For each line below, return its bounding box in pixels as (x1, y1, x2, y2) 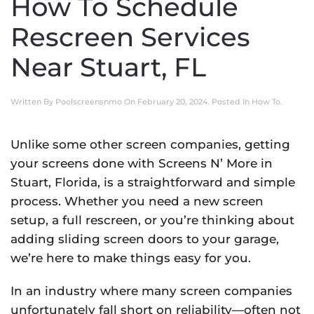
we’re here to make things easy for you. (11, 251, 251, 265)
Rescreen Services (11, 22, 250, 53)
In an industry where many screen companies (11, 284, 292, 298)
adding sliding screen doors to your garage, (11, 232, 279, 246)
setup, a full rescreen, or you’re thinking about (11, 213, 294, 227)
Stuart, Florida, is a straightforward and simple (11, 175, 295, 189)
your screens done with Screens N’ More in (11, 156, 273, 170)
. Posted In (207, 97, 252, 107)
